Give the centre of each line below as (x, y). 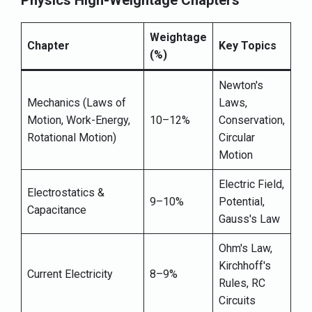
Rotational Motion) (72, 138)
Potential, (242, 202)
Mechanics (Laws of (77, 103)
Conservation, (252, 120)
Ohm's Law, (245, 249)
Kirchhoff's (245, 266)
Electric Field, (251, 185)
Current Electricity (70, 274)
